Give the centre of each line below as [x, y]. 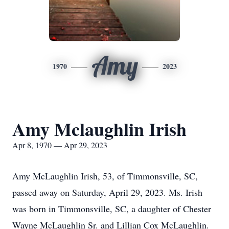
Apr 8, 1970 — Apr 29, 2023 [60, 145]
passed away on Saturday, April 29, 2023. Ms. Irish [107, 192]
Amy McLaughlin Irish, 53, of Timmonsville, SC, [105, 176]
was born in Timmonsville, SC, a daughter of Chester [112, 209]
